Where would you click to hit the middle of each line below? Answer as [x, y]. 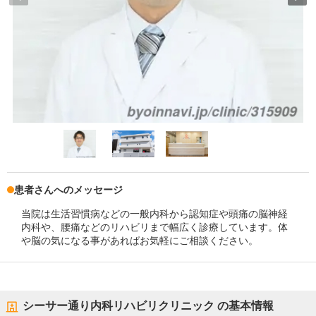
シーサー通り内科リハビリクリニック [119, 306]
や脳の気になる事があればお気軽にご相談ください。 [140, 241]
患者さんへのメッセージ [68, 190]
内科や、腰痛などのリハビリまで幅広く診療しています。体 [154, 227]
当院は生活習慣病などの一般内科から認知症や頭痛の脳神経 [154, 214]
